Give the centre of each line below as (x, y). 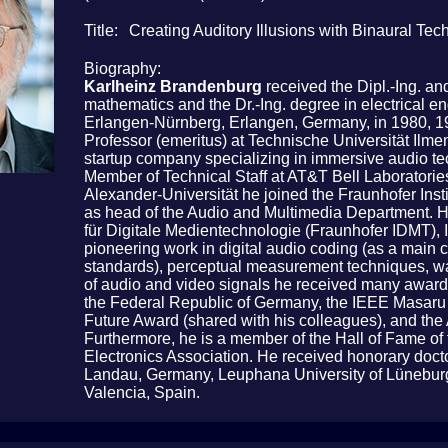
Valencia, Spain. (142, 392)
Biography (120, 68)
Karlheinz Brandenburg (173, 86)
